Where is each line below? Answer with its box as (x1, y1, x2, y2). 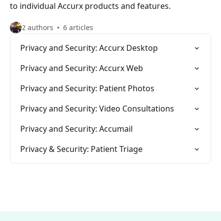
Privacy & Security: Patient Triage (20, 144, 143, 154)
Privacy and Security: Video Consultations (20, 103, 174, 114)
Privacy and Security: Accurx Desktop (20, 42, 158, 53)
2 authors (22, 23, 53, 32)
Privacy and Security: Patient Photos (20, 83, 154, 94)
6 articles (63, 23, 93, 32)
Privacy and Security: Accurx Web (20, 63, 143, 74)
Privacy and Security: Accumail (20, 123, 133, 134)
